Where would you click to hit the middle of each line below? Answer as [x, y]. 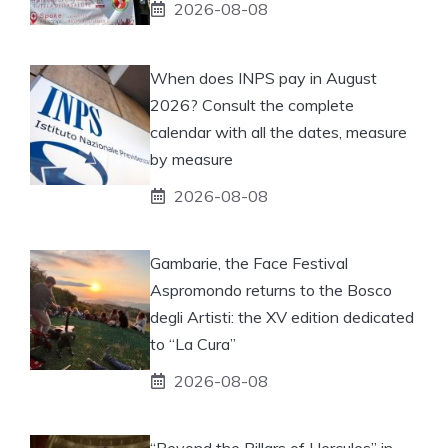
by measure [191, 158]
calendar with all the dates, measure [278, 131]
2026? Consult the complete [252, 104]
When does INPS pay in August [263, 77]
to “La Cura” [193, 343]
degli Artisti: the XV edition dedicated [282, 316]
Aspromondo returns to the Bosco [271, 289]
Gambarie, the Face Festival [249, 262]
